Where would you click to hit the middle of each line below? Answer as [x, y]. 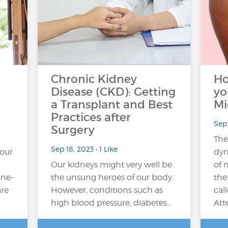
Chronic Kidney [94, 79]
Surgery [73, 130]
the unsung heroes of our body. [112, 177]
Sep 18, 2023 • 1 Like [84, 149]
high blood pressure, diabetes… [111, 203]
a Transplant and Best [112, 105]
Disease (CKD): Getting [113, 92]
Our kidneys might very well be [111, 165]
